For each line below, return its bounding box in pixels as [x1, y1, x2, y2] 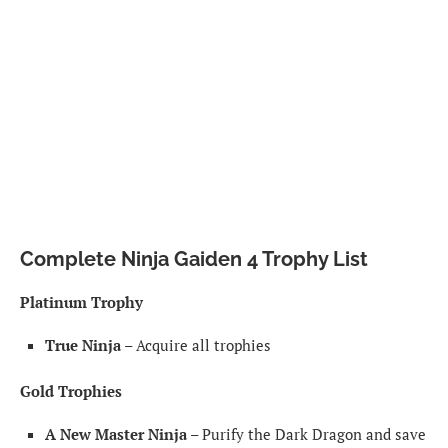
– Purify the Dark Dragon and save [187, 423, 426, 444]
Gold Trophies [20, 380, 122, 401]
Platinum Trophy [20, 291, 143, 312]
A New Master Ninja [45, 423, 187, 444]
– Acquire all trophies [121, 334, 271, 355]
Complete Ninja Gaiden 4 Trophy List [20, 246, 368, 271]
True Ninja [45, 334, 121, 355]
